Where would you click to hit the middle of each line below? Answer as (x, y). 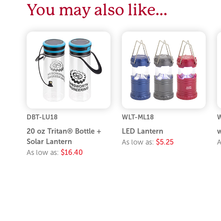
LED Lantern (143, 131)
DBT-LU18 (42, 117)
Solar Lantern (50, 141)
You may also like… (97, 10)
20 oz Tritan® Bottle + (64, 131)
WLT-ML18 (138, 117)
